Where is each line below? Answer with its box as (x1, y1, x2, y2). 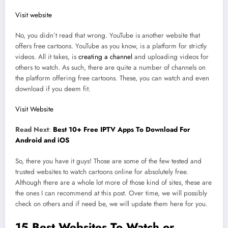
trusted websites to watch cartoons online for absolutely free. (15, 166, 188, 177)
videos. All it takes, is (15, 52, 78, 62)
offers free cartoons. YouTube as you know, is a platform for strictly (15, 41, 207, 51)
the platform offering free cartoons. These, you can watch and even (15, 73, 209, 83)
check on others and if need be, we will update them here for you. (15, 198, 208, 209)
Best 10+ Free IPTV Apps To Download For (53, 125, 190, 135)
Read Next (15, 125, 49, 135)
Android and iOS (15, 135, 69, 146)
